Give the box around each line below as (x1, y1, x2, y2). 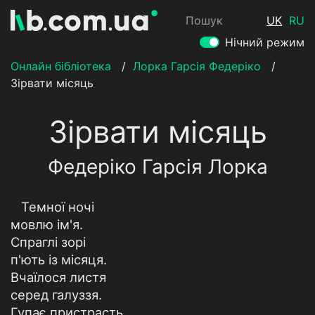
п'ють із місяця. (11, 252, 107, 267)
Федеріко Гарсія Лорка (47, 155, 268, 179)
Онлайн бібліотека (11, 59, 111, 73)
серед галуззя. (11, 287, 102, 302)
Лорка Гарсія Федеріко (133, 59, 261, 73)
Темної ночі (21, 199, 94, 214)
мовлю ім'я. (11, 217, 83, 232)
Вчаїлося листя (11, 269, 106, 285)
